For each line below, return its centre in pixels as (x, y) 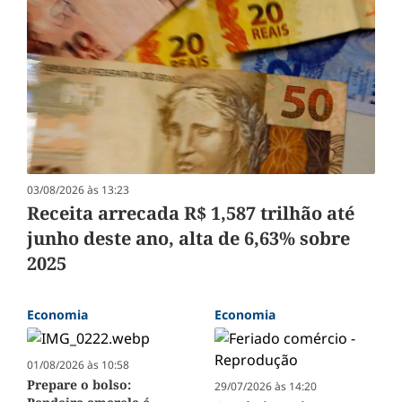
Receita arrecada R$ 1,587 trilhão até (191, 213)
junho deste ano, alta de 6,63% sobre (188, 238)
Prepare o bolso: (79, 384)
